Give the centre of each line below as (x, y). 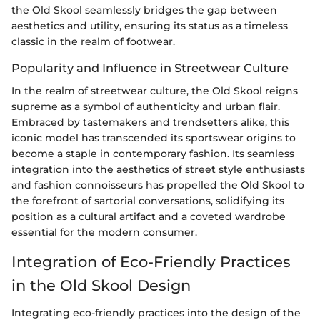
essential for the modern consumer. (104, 232)
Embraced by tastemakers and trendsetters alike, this (150, 122)
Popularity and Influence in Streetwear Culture (150, 67)
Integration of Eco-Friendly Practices (151, 262)
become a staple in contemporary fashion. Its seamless (153, 154)
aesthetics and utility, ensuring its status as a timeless (150, 25)
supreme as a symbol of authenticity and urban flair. (146, 107)
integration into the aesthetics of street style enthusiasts (158, 170)
